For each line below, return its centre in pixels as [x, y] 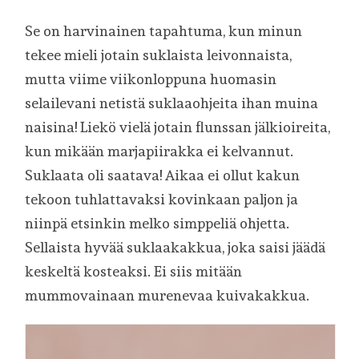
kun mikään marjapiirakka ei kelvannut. [159, 151]
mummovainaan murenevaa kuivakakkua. [167, 296]
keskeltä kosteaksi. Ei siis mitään [134, 272]
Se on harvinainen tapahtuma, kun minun [164, 31]
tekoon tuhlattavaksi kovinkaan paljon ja [162, 200]
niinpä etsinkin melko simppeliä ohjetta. [157, 224]
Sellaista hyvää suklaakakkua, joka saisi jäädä [175, 248]
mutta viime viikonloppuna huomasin [151, 79]
